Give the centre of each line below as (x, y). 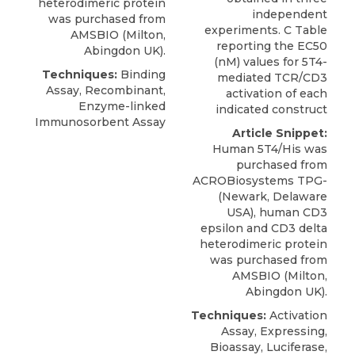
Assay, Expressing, (274, 332)
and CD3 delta (285, 229)
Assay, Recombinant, (106, 91)
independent (290, 15)
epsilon (222, 229)
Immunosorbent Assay (100, 122)
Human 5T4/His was (270, 149)
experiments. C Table (266, 31)
